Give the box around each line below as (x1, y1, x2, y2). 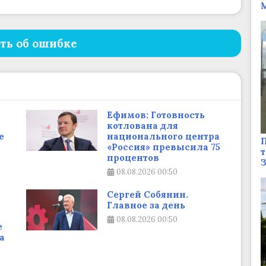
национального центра (107, 131, 220, 142)
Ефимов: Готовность (107, 109, 205, 121)
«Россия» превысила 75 (107, 141, 220, 153)
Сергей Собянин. (107, 189, 188, 201)
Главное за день (107, 199, 185, 211)
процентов (107, 152, 159, 164)
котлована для (107, 120, 178, 132)
